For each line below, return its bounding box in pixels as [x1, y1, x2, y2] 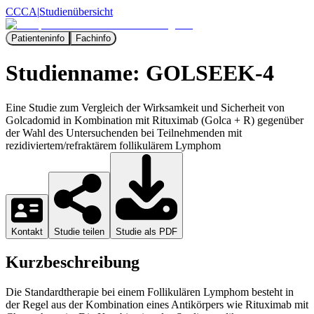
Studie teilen [54, 226, 104, 238]
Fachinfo [76, 33, 111, 43]
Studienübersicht [39, 6, 113, 18]
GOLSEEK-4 [146, 60, 274, 86]
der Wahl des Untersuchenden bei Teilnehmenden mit [6, 126, 242, 139]
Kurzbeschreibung [6, 253, 139, 272]
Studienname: [6, 60, 146, 86]
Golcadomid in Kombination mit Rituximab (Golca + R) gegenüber [6, 114, 303, 126]
